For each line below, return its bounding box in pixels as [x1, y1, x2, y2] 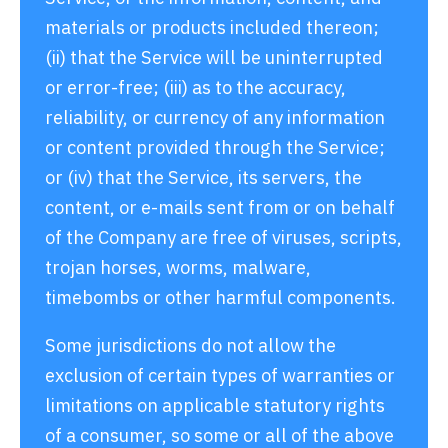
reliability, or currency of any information [45, 104, 385, 129]
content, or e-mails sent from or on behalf [45, 194, 395, 219]
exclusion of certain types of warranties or [45, 362, 395, 387]
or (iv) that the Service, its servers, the [45, 164, 362, 189]
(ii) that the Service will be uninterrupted [45, 44, 383, 69]
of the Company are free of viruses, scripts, [45, 224, 402, 249]
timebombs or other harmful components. [45, 284, 396, 309]
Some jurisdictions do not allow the [45, 332, 336, 357]
